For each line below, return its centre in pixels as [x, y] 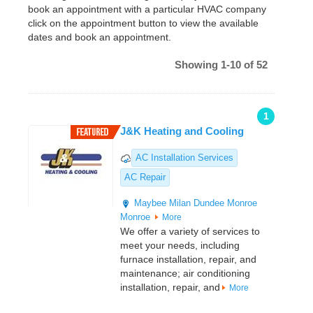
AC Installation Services [184, 158]
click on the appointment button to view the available [143, 23]
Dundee [209, 203]
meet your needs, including [180, 246]
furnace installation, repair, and [188, 260]
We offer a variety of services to [190, 232]
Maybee [150, 203]
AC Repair [145, 177]
